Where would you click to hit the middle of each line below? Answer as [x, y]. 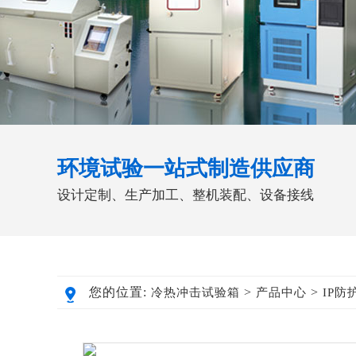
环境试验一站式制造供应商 [186, 168]
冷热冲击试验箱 [195, 292]
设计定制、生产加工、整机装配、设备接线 [186, 195]
